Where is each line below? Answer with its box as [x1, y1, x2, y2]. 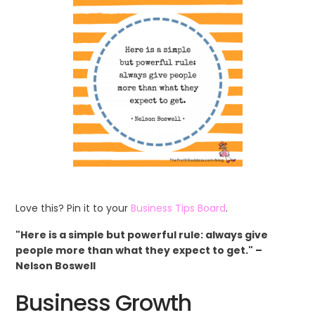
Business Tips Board [131, 200, 226, 215]
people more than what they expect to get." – [15, 243, 263, 257]
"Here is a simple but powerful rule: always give [15, 227, 269, 242]
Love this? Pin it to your [15, 200, 131, 215]
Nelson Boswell [15, 258, 96, 273]
